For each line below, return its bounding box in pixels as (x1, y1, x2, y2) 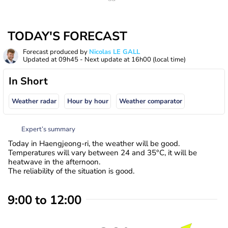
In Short (9, 74, 48, 88)
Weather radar (11, 97, 56, 106)
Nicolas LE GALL (89, 47, 140, 56)
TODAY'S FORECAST (8, 28, 127, 44)
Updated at (23, 55, 59, 64)
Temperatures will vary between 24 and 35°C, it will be (8, 147, 197, 158)
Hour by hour (67, 97, 108, 106)
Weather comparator (119, 97, 182, 106)
